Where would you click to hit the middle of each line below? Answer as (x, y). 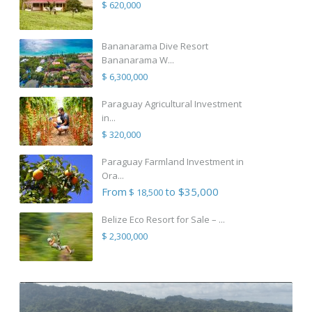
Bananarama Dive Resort (155, 46)
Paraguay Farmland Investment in (173, 161)
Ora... (113, 175)
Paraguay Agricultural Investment (172, 103)
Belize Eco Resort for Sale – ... (163, 219)
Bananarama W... (138, 60)
